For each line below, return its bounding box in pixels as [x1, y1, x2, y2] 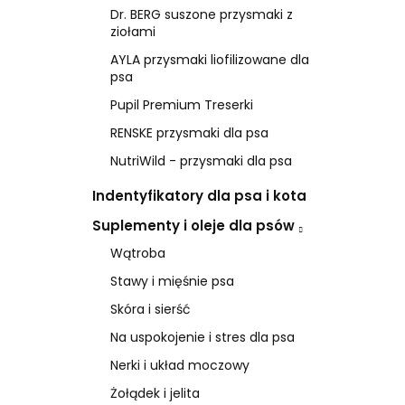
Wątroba [110, 243, 165, 262]
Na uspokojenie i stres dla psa [110, 327, 295, 346]
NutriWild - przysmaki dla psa [110, 151, 292, 170]
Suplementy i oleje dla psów [92, 215, 298, 235]
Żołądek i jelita [110, 383, 200, 402]
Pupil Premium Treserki [110, 95, 253, 114]
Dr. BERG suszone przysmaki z [110, 5, 293, 24]
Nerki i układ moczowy [110, 355, 250, 374]
